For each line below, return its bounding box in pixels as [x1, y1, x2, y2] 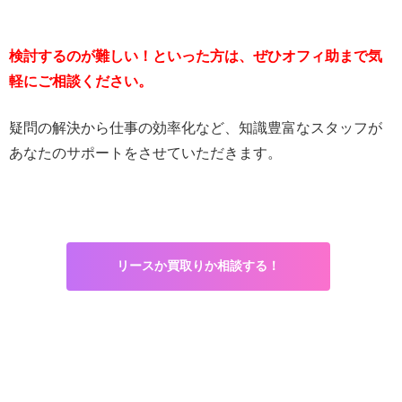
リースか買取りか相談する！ [116, 258, 280, 273]
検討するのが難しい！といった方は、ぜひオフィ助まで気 [9, 48, 382, 64]
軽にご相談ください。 [9, 73, 153, 89]
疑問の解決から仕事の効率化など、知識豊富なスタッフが [9, 119, 382, 135]
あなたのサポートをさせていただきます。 [9, 144, 282, 161]
